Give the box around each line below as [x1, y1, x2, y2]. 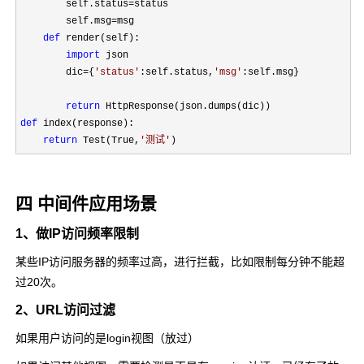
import [66, 50, 100, 62]
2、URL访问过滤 [15, 303, 115, 318]
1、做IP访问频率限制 [15, 227, 139, 241]
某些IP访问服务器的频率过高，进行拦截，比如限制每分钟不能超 [15, 255, 344, 269]
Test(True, [77, 135, 140, 147]
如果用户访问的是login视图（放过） [15, 331, 199, 345]
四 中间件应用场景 [15, 194, 157, 214]
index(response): [37, 118, 134, 130]
